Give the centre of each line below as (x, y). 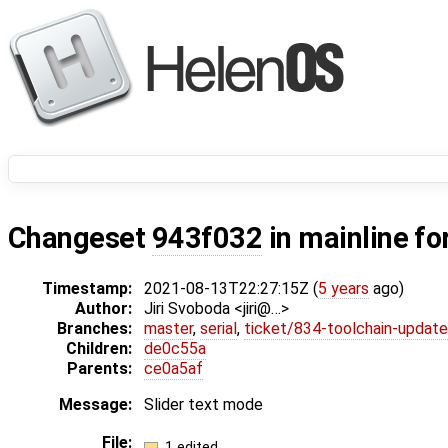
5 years (343, 289)
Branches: (94, 329)
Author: (103, 309)
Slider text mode (203, 405)
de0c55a (175, 349)
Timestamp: (87, 289)
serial (218, 329)
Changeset (80, 238)
